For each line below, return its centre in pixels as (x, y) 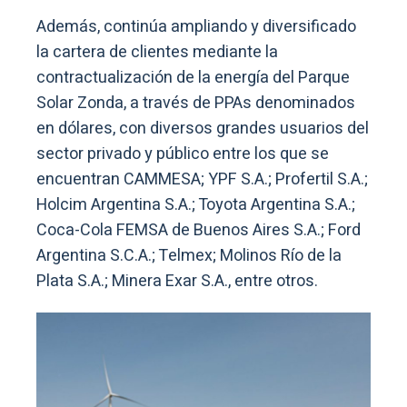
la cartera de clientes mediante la (157, 52)
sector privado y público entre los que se (183, 154)
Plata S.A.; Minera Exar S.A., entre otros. (177, 281)
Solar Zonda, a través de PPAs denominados (196, 103)
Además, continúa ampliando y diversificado (196, 26)
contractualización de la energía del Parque (193, 77)
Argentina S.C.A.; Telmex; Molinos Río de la (189, 255)
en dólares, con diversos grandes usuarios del (203, 128)
